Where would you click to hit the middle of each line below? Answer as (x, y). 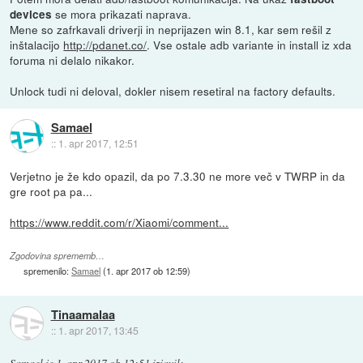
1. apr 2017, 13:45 (98, 331)
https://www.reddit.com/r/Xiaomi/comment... (120, 222)
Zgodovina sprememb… (58, 256)
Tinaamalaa (83, 315)
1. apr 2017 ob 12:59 (147, 271)
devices (31, 14)
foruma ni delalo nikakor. (73, 60)
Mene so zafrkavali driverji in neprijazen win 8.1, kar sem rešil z (171, 29)
